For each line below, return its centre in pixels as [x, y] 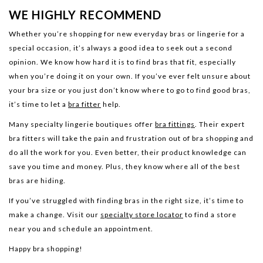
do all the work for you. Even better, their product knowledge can [128, 152]
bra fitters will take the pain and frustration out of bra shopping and [131, 138]
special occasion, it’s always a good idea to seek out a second [121, 48]
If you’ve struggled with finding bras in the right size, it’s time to [126, 200]
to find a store [210, 214]
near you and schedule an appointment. [81, 228]
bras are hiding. [37, 180]
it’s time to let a [38, 104]
